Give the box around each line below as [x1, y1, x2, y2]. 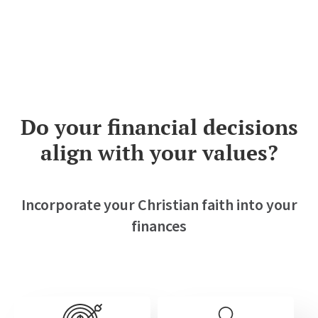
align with [40, 138, 144, 167]
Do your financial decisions [20, 112, 298, 141]
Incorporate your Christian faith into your [21, 194, 297, 214]
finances [131, 215, 187, 236]
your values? [143, 138, 278, 167]
